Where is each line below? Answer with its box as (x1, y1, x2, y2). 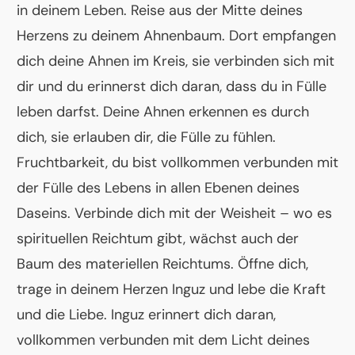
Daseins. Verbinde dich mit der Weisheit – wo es (17, 204, 332, 223)
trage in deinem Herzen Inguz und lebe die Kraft (17, 280, 326, 300)
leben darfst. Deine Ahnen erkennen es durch (17, 102, 309, 122)
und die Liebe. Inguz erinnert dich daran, (17, 305, 276, 325)
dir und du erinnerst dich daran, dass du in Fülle (17, 77, 326, 97)
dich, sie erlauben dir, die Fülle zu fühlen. (17, 128, 276, 147)
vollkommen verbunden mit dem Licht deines (17, 330, 310, 350)
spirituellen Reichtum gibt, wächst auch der (17, 229, 299, 249)
